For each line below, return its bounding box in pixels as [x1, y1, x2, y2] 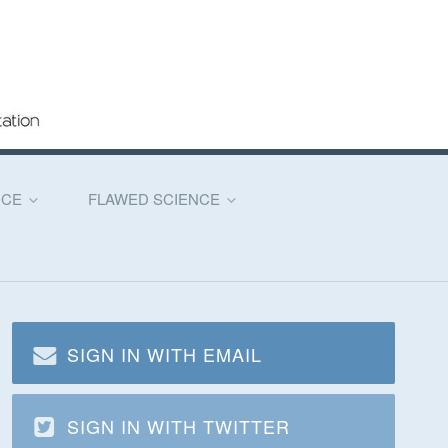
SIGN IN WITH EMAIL [66, 341, 262, 368]
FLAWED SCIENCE [88, 188, 224, 209]
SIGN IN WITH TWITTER [66, 413, 290, 440]
